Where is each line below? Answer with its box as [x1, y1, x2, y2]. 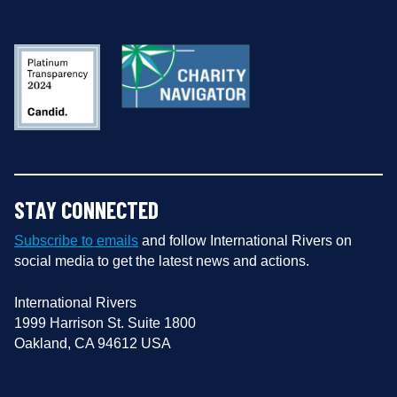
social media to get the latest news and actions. [14, 253, 309, 269]
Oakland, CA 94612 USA [14, 335, 171, 351]
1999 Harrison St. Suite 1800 [14, 315, 196, 331]
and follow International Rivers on [138, 232, 352, 248]
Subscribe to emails [14, 232, 138, 248]
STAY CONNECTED [14, 195, 159, 223]
